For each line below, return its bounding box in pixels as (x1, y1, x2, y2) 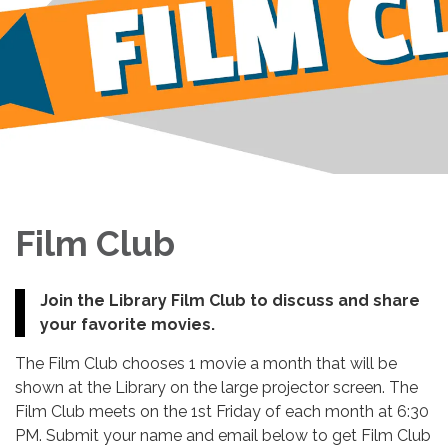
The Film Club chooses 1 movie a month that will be (15, 353, 397, 373)
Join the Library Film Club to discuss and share (40, 290, 420, 310)
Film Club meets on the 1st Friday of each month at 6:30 (15, 401, 429, 421)
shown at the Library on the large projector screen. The (15, 377, 418, 397)
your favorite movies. (40, 314, 215, 334)
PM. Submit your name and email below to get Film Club (15, 425, 431, 445)
